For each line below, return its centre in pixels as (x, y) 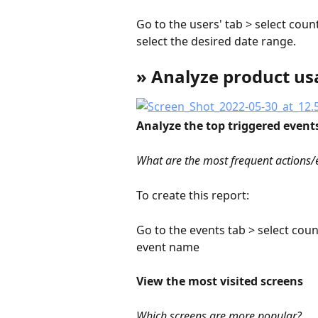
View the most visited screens (220, 281)
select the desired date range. (216, 42)
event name (168, 247)
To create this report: (193, 195)
